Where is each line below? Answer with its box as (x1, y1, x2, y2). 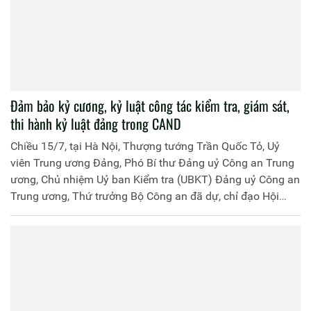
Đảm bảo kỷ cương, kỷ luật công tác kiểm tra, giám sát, (10, 94, 289, 116)
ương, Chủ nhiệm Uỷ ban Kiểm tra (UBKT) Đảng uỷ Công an (10, 172, 300, 186)
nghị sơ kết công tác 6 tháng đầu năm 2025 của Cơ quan (10, 205, 288, 219)
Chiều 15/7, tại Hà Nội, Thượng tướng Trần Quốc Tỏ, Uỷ (10, 139, 280, 153)
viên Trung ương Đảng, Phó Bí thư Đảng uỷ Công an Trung (10, 155, 294, 169)
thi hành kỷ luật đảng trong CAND (10, 112, 181, 134)
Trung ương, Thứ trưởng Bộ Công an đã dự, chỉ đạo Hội (10, 189, 279, 203)
